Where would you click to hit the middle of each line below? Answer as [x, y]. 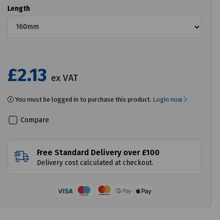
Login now [168, 99]
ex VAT [65, 78]
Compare [34, 120]
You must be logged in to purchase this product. [83, 99]
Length [19, 8]
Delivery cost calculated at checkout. [95, 163]
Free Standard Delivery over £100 [98, 152]
